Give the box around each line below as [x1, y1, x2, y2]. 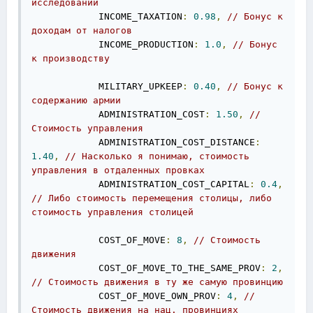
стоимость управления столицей [31, 207, 194, 217]
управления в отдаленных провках [31, 165, 205, 175]
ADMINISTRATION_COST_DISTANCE [31, 137, 255, 147]
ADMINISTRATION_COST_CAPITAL [31, 179, 249, 189]
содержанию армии [31, 95, 121, 105]
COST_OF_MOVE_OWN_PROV [31, 291, 216, 301]
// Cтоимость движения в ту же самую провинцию [31, 277, 283, 287]
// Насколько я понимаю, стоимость [65, 151, 249, 161]
